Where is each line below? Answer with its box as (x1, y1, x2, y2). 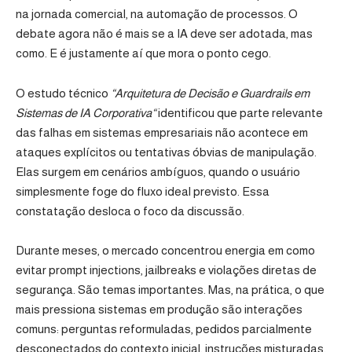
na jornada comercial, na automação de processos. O (16, 7, 298, 21)
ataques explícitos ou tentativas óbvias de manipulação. (16, 145, 317, 159)
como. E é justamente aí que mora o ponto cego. (16, 46, 271, 60)
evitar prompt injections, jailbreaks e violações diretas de (16, 263, 317, 277)
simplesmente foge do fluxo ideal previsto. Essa (16, 184, 269, 198)
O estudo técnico (16, 86, 111, 100)
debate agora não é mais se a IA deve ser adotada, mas (16, 27, 313, 41)
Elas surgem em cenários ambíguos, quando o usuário (16, 164, 300, 178)
